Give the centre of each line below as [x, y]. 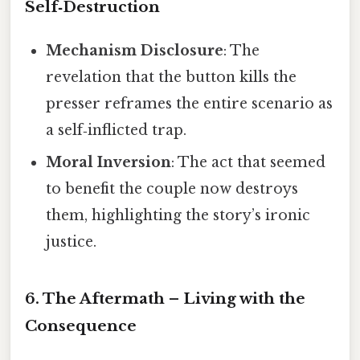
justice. [72, 242]
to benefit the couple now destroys [172, 189]
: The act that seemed [249, 163]
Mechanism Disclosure [135, 51]
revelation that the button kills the [172, 78]
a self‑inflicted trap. [117, 131]
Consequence [81, 325]
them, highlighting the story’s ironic [178, 216]
